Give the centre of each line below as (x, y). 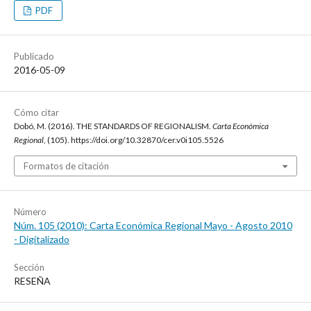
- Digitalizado (42, 239)
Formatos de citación (66, 166)
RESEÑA (32, 281)
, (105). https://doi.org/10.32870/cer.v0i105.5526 (134, 140)
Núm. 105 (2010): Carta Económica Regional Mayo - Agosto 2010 (153, 226)
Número (30, 212)
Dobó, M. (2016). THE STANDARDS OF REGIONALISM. (113, 126)
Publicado (34, 57)
